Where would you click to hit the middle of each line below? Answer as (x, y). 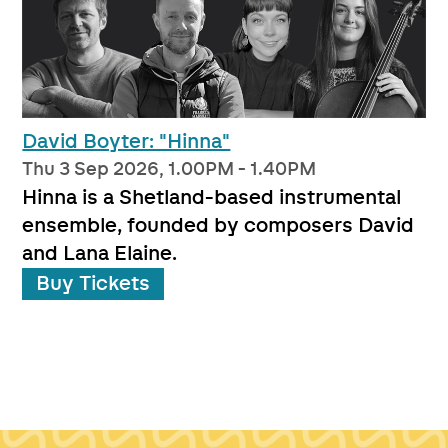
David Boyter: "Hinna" (126, 141)
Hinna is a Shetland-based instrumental (212, 197)
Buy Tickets (93, 283)
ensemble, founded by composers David (218, 225)
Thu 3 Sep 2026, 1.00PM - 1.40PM (169, 169)
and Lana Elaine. (100, 253)
